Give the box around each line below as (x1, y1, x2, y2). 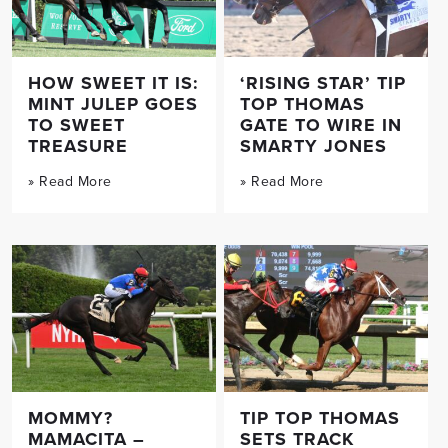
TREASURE (28, 132, 128, 159)
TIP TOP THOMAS (240, 405, 400, 432)
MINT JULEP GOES (28, 90, 198, 117)
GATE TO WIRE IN (240, 111, 402, 138)
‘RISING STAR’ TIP (240, 69, 406, 96)
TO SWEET (28, 111, 125, 138)
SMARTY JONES (240, 132, 387, 159)
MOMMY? (28, 405, 113, 432)
